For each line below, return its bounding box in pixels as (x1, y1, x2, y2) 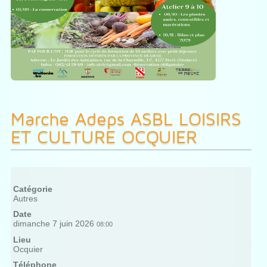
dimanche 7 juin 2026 (13, 219, 94, 229)
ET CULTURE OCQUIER (10, 126, 197, 148)
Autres (13, 194, 38, 204)
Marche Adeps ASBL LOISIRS (10, 108, 241, 130)
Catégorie (13, 184, 52, 194)
